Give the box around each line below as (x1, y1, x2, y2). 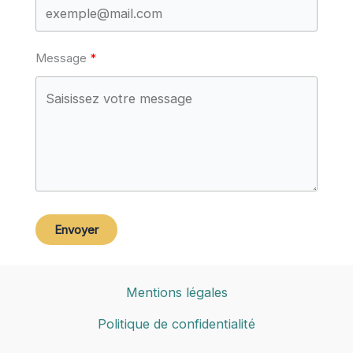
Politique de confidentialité (98, 316, 255, 333)
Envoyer (54, 222, 98, 238)
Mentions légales (125, 284, 228, 301)
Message (35, 50, 87, 66)
